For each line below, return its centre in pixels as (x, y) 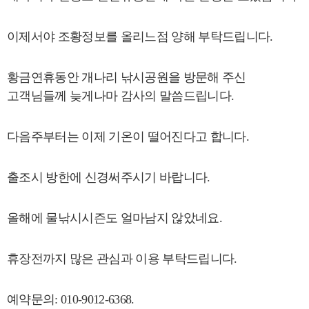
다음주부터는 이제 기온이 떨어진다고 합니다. (128, 137)
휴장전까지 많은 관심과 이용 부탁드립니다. (122, 259)
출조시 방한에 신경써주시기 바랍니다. (109, 177)
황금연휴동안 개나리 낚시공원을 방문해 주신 (127, 77)
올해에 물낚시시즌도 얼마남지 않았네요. (114, 218)
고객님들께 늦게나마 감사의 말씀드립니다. (121, 96)
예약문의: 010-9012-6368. (71, 299)
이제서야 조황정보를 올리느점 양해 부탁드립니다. (140, 37)
